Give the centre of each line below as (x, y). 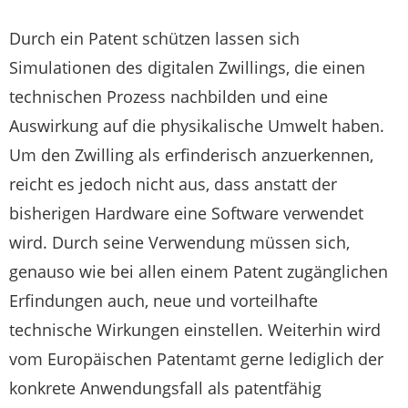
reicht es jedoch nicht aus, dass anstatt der (173, 184)
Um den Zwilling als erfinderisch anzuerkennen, (191, 155)
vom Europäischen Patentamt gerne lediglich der (196, 359)
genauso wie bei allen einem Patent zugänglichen (199, 272)
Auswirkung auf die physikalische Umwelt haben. (197, 126)
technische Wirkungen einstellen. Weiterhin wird (195, 330)
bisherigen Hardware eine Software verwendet (186, 214)
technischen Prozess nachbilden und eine (168, 97)
